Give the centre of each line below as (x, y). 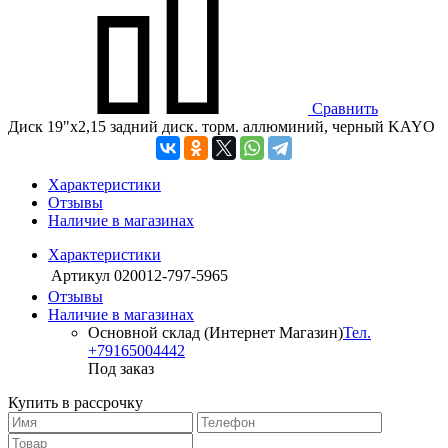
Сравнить (345, 109)
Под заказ (121, 369)
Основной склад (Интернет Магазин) (215, 333)
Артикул (80, 276)
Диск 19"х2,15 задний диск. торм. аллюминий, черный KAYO (221, 127)
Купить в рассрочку (75, 403)
